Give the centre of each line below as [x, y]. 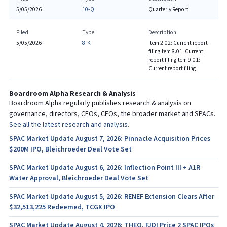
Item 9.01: [188, 60]
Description [162, 32]
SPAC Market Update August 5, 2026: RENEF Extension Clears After [111, 196]
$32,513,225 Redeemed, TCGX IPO [62, 207]
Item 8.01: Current [181, 51]
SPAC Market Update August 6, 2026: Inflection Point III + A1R [104, 167]
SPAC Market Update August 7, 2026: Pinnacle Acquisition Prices [109, 139]
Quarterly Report [168, 9]
